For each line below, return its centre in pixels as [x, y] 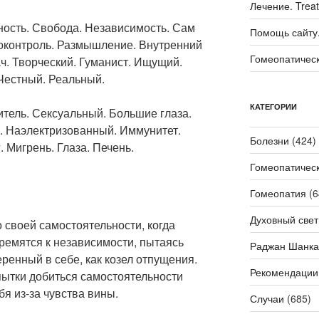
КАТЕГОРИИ [273, 107]
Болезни [269, 141]
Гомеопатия [278, 193]
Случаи [267, 299]
